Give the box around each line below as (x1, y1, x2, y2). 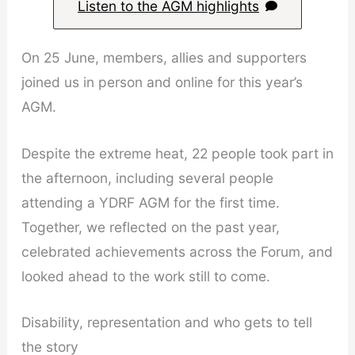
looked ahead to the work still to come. (21, 267, 270, 284)
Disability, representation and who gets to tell (21, 314, 312, 331)
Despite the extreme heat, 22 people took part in (21, 144, 334, 162)
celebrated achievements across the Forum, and (21, 242, 333, 260)
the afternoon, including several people (21, 169, 273, 186)
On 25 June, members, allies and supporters (21, 48, 307, 66)
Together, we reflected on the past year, (21, 218, 280, 235)
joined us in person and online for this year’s (21, 73, 303, 90)
